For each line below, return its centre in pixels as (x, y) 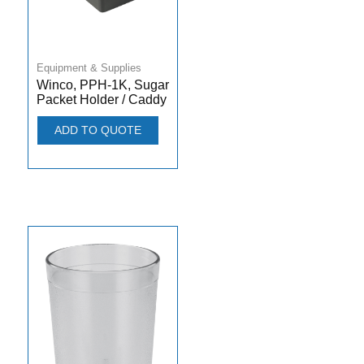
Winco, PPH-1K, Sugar (102, 85)
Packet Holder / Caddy (101, 100)
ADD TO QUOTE (97, 130)
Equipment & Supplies (89, 68)
